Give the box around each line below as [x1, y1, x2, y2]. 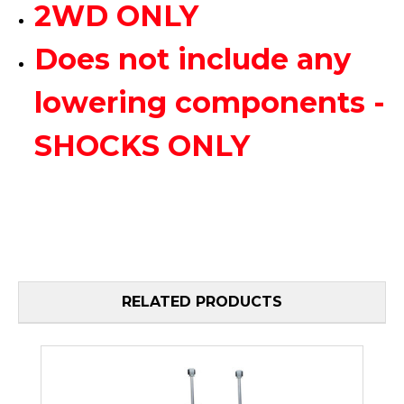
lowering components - [34, 84, 386, 120]
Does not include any [34, 41, 352, 77]
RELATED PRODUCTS [122, 292, 282, 310]
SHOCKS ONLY [34, 127, 259, 163]
